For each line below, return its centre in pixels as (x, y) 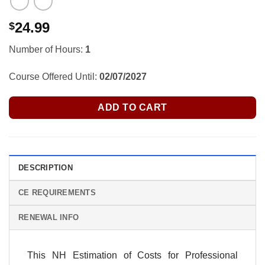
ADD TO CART (132, 107)
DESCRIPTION (46, 168)
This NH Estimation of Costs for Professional (132, 256)
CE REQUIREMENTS (57, 193)
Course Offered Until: (54, 76)
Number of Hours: (47, 49)
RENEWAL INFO (49, 218)
